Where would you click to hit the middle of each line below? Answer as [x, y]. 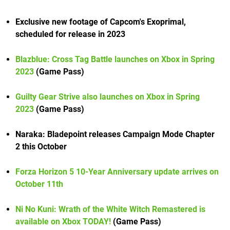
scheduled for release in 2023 [70, 34]
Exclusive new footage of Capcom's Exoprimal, [101, 22]
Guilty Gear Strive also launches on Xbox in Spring [108, 97]
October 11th [39, 184]
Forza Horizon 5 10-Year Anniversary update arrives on [117, 172]
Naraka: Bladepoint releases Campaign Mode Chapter [115, 135]
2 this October [41, 147]
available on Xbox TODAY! [63, 222]
